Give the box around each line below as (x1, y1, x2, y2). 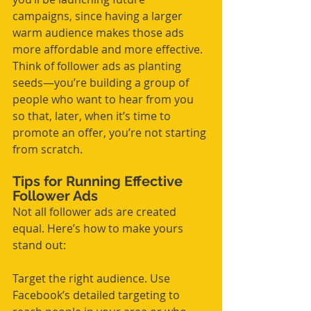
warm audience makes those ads (12, 25, 187, 41)
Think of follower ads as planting (12, 58, 184, 74)
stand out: (12, 237, 66, 253)
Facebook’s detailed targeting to (12, 287, 183, 303)
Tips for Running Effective (12, 173, 186, 190)
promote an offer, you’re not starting (12, 125, 209, 141)
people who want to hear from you (12, 92, 196, 108)
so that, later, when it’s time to (12, 108, 174, 124)
